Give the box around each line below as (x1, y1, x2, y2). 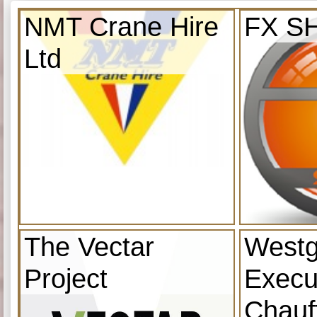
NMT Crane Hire (24, 11, 219, 42)
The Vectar (24, 231, 154, 262)
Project (24, 263, 108, 294)
